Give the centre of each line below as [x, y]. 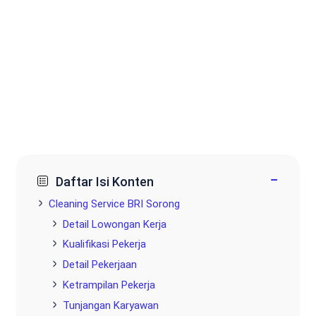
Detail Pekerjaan [100, 265]
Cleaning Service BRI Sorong [114, 203]
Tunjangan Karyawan [111, 305]
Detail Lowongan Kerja [115, 224]
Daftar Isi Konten [105, 182]
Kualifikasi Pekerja [104, 244]
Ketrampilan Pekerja [109, 285]
